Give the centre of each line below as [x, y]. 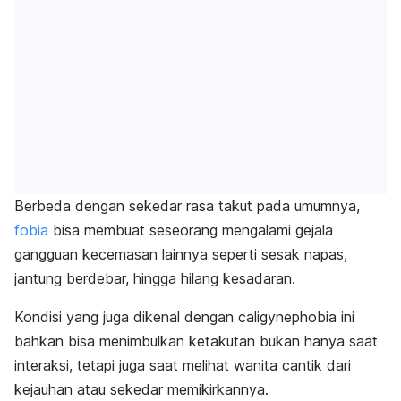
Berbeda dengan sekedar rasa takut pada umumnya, [187, 205]
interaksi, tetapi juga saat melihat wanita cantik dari [183, 365]
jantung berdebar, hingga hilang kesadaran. [155, 278]
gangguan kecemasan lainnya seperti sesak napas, [181, 254]
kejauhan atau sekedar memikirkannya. [141, 389]
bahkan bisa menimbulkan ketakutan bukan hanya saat [196, 341]
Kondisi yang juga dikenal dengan [126, 316]
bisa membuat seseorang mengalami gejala [191, 230]
